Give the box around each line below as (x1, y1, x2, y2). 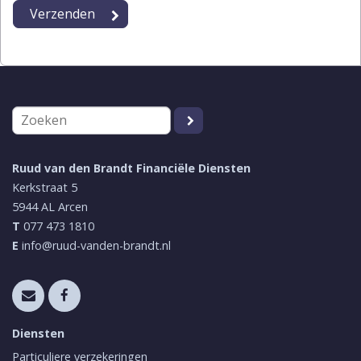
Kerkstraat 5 (12, 180, 77, 196)
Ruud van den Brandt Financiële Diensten (12, 160, 251, 176)
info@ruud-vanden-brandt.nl (22, 238, 171, 254)
